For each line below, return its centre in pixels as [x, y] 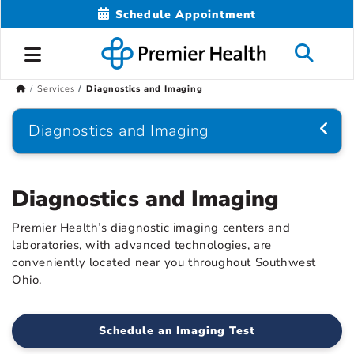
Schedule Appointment [186, 14]
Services [56, 89]
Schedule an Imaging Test [177, 331]
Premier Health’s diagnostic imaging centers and [151, 228]
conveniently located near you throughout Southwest [164, 263]
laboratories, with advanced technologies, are [142, 245]
